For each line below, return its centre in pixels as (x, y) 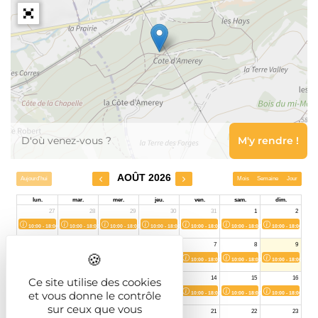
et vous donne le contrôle (94, 296)
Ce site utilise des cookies (94, 282)
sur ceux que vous (94, 309)
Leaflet (290, 154)
